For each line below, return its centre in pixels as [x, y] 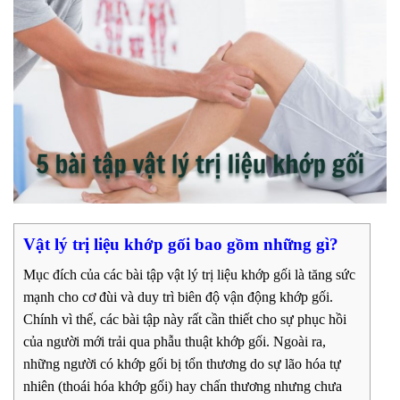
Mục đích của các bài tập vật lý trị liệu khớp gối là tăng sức [189, 275]
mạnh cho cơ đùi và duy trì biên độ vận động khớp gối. [178, 297]
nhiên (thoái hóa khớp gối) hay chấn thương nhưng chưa [183, 387]
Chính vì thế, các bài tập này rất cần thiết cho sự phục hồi [185, 320]
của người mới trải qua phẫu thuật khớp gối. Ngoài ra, [175, 342]
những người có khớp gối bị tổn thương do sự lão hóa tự [182, 364]
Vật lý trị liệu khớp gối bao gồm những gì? [181, 244]
